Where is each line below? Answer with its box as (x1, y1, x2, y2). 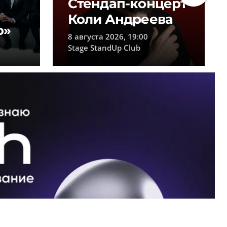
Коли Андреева (67, 11, 173, 27)
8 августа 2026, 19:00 (67, 31, 148, 42)
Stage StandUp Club (67, 42, 140, 53)
